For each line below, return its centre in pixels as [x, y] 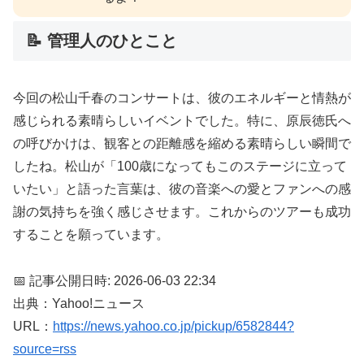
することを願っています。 [91, 235]
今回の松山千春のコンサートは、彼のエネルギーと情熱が [182, 98]
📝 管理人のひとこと [102, 40]
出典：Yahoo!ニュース [79, 303]
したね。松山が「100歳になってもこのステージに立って [180, 167]
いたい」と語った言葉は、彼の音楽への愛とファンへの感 [182, 189]
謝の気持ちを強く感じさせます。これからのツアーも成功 [182, 212]
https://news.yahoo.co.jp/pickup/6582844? [173, 326]
